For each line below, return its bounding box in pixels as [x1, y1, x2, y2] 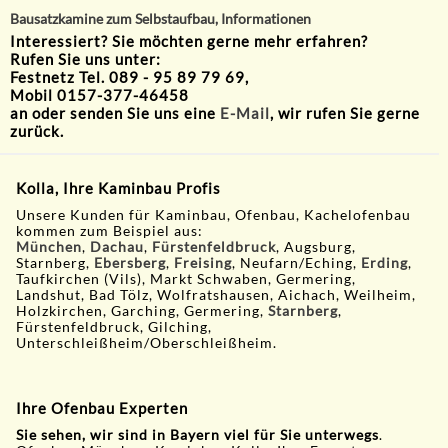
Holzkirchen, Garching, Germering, [16, 302, 269, 319]
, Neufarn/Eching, [232, 254, 362, 271]
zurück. [10, 122, 64, 141]
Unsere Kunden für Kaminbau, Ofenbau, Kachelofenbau [16, 206, 412, 223]
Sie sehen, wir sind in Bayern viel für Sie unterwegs [16, 426, 380, 443]
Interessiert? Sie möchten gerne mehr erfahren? [10, 32, 368, 51]
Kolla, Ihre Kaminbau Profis [16, 178, 222, 197]
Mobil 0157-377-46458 [10, 86, 189, 105]
